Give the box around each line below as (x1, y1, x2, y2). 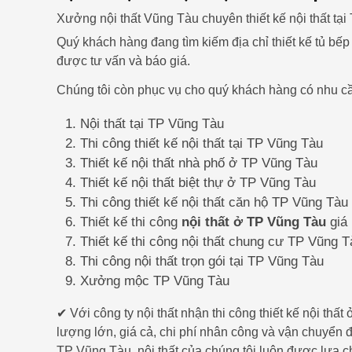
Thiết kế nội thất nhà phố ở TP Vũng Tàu (80, 155, 317, 170)
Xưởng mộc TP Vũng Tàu (80, 273, 229, 288)
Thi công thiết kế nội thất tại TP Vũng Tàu (80, 135, 323, 151)
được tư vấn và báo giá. (57, 53, 190, 68)
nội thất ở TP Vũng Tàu (181, 214, 326, 229)
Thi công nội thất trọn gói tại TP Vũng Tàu (80, 253, 324, 269)
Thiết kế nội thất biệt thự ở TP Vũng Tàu (80, 174, 316, 190)
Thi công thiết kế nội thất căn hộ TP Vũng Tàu (80, 194, 348, 210)
